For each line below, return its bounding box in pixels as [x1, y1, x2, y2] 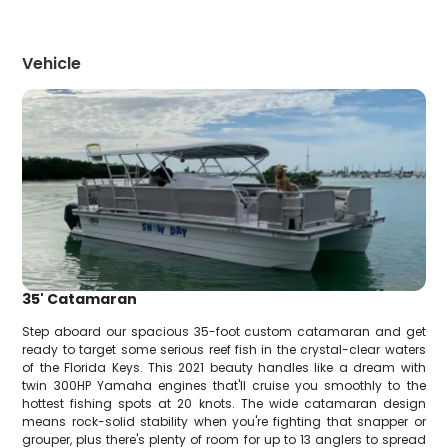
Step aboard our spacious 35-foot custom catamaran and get [22, 322, 426, 340]
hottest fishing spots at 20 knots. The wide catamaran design [22, 394, 426, 412]
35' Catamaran [22, 288, 138, 309]
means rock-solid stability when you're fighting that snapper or [22, 412, 426, 430]
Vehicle [22, 52, 82, 75]
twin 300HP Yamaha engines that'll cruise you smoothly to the [22, 376, 426, 394]
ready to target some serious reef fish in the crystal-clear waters [22, 340, 426, 358]
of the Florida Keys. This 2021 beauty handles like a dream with [22, 358, 426, 376]
